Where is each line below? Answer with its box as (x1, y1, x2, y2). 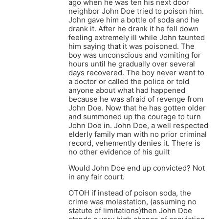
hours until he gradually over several (68, 59, 195, 69)
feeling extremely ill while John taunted (68, 33, 205, 43)
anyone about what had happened (68, 86, 185, 95)
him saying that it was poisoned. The (68, 42, 195, 51)
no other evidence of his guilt (68, 147, 170, 157)
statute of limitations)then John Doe (68, 206, 192, 216)
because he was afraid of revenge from (68, 94, 203, 104)
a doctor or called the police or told (68, 77, 189, 87)
